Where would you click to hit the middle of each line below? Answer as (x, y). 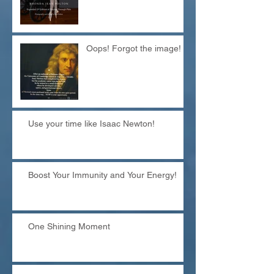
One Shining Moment (69, 226)
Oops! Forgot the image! (134, 48)
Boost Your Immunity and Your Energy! (102, 175)
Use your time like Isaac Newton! (91, 124)
